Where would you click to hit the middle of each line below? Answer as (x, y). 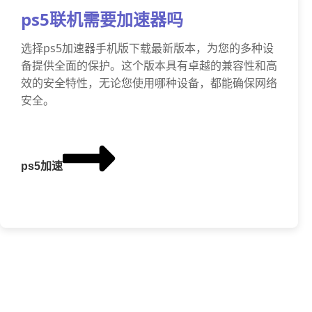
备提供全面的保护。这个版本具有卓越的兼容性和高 (149, 65)
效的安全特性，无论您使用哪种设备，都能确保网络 (149, 83)
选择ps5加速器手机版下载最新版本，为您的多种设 (147, 48)
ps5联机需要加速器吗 (102, 19)
